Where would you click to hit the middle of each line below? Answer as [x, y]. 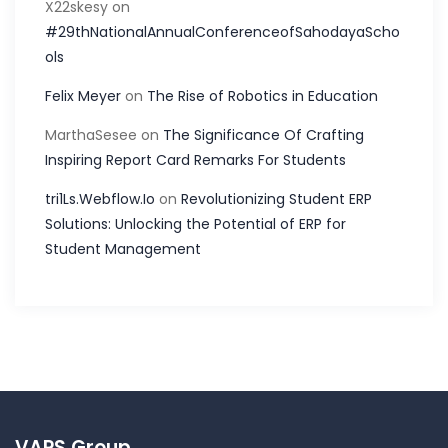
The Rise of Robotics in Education [262, 95]
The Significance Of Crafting [263, 134]
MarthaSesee [91, 134]
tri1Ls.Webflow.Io [100, 198]
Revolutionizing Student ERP [276, 198]
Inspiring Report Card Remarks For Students [195, 159]
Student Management [123, 248]
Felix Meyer [83, 95]
